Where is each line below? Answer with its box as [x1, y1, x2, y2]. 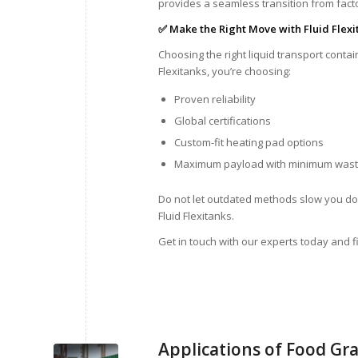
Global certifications [174, 113, 271, 129]
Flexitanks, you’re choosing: [158, 63, 291, 78]
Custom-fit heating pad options [174, 135, 324, 150]
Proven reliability [174, 92, 256, 107]
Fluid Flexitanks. [158, 209, 234, 224]
